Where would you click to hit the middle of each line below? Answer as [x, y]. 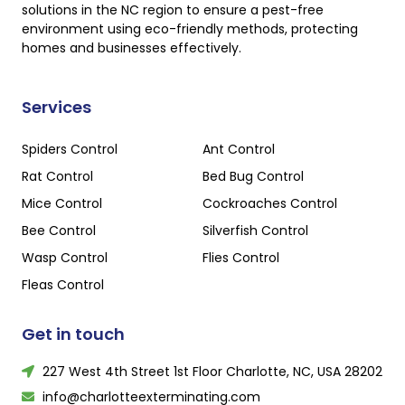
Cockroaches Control [270, 203]
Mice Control [62, 203]
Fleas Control [63, 284]
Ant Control [239, 149]
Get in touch [73, 334]
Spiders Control [70, 149]
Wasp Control [65, 257]
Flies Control [241, 257]
